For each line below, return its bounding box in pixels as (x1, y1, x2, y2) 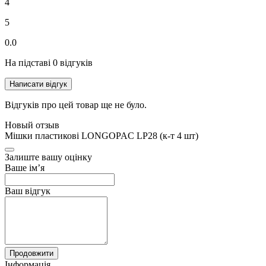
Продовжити (9, 248, 53, 258)
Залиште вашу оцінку (5, 151, 92, 162)
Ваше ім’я (5, 162, 45, 173)
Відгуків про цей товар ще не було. (5, 99, 147, 110)
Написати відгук (9, 79, 67, 88)
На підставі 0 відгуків (5, 57, 93, 68)
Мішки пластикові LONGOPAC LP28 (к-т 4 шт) (5, 130, 198, 141)
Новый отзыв (5, 119, 59, 130)
